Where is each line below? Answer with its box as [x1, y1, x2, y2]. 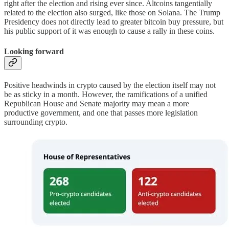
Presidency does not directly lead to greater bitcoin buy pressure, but [4, 17, 223, 27]
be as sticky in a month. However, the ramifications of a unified [4, 89, 208, 99]
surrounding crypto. [4, 117, 67, 126]
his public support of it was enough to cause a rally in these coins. [4, 27, 215, 36]
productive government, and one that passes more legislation [4, 108, 198, 117]
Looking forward [4, 47, 64, 56]
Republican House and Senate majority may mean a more [4, 99, 189, 108]
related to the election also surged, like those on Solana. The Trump [4, 8, 220, 17]
